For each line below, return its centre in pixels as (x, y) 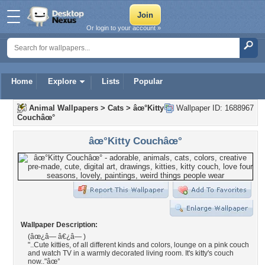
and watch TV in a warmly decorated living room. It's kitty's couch (131, 253)
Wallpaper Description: (59, 225)
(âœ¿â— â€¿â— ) (57, 237)
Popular (148, 81)
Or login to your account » (124, 28)
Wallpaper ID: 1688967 (214, 108)
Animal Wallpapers (64, 108)
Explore (62, 81)
